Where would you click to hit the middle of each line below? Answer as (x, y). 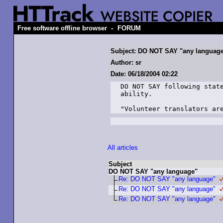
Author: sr (126, 62)
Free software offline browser (62, 28)
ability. (136, 94)
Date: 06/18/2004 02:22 (144, 74)
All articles (123, 148)
